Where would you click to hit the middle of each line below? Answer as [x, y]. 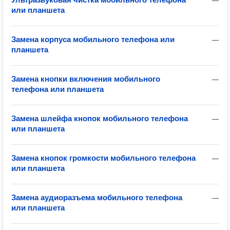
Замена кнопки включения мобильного [86, 79]
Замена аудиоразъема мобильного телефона [97, 197]
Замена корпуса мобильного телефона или [93, 39]
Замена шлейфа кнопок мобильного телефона [100, 118]
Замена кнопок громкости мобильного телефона [103, 158]
